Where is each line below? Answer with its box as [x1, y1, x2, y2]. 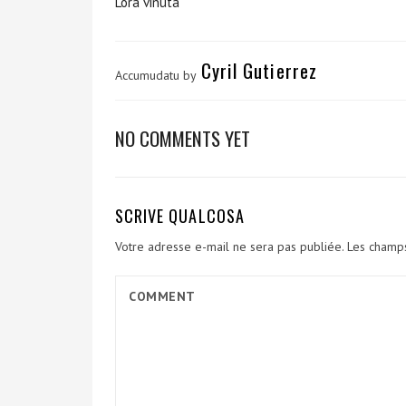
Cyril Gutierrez [201, 56, 317, 84]
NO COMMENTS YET [115, 124, 250, 152]
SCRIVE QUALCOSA [115, 204, 245, 227]
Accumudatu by [115, 67, 197, 83]
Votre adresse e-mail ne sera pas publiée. [115, 238, 343, 255]
